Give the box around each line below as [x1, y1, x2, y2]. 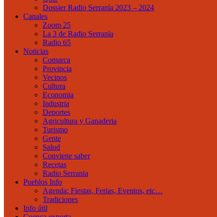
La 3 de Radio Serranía [43, 30, 113, 38]
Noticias [23, 47, 48, 55]
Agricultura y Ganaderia [43, 117, 117, 125]
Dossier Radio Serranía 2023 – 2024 [43, 3, 154, 12]
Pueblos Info [23, 178, 62, 186]
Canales [23, 12, 47, 20]
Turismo [43, 125, 68, 134]
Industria [43, 99, 69, 108]
